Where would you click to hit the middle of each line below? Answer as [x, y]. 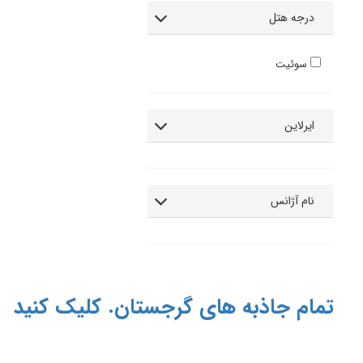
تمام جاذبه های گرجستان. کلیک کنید [173, 307]
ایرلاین [299, 126]
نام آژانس [292, 201]
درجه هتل [291, 18]
